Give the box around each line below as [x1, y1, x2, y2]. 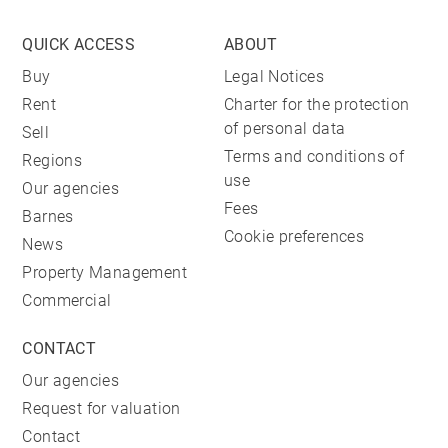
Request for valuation [22, 399, 181, 419]
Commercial [22, 291, 112, 311]
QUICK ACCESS [22, 35, 136, 55]
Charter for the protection [224, 95, 410, 115]
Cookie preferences [224, 227, 365, 247]
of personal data [224, 119, 346, 139]
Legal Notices [224, 67, 325, 87]
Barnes [22, 207, 74, 227]
